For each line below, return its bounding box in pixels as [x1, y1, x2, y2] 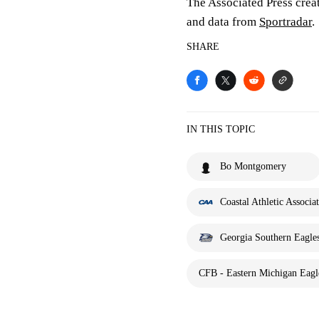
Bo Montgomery [220, 161, 286, 172]
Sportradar [259, 15, 312, 28]
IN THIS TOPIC [187, 124, 255, 135]
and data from [187, 15, 259, 28]
